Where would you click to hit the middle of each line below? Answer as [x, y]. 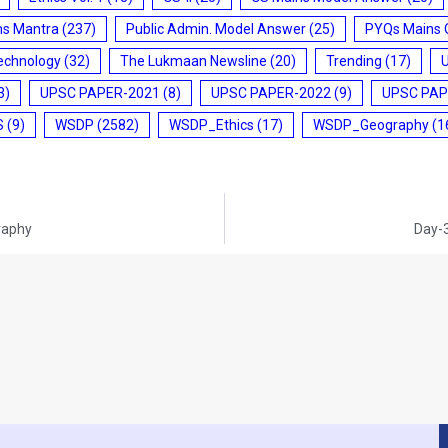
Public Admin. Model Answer [216, 28]
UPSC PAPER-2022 [271, 92]
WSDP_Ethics [211, 124]
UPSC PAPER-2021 [100, 92]
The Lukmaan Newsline [193, 60]
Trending [354, 60]
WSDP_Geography [371, 124]
